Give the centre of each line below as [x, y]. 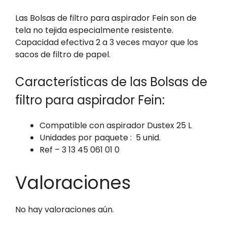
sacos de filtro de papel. [63, 54]
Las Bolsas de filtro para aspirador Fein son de [106, 18]
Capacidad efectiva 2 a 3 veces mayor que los [107, 42]
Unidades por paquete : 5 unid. [100, 137]
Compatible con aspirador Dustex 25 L [116, 125]
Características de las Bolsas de [111, 82]
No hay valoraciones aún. [65, 209]
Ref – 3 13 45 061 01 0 [80, 149]
